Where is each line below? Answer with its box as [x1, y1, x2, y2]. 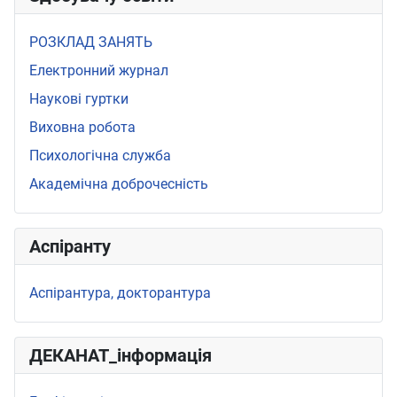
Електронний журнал [29, 61, 168, 79]
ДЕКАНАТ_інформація [29, 344, 212, 366]
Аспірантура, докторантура [29, 284, 211, 301]
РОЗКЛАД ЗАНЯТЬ [29, 33, 152, 51]
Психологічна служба [29, 146, 171, 164]
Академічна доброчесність [29, 175, 208, 192]
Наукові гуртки [29, 90, 128, 107]
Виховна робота [29, 118, 136, 136]
